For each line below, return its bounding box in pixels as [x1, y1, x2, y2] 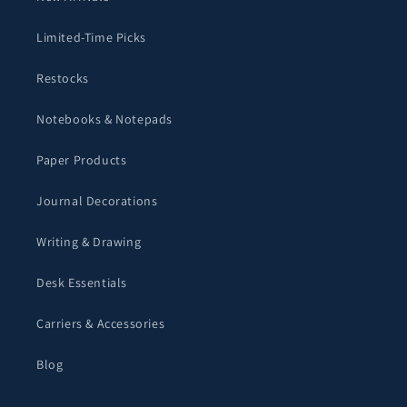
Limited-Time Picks [36, 28, 146, 45]
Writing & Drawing [36, 233, 142, 250]
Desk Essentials [36, 273, 127, 291]
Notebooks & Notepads [36, 110, 173, 127]
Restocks [36, 69, 89, 86]
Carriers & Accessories [36, 314, 165, 332]
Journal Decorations [36, 192, 158, 209]
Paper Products [36, 151, 127, 168]
